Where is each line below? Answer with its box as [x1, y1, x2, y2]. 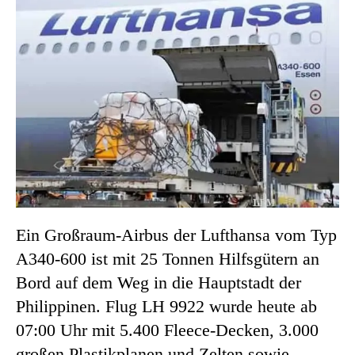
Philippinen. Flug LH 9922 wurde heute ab [16, 296, 317, 316]
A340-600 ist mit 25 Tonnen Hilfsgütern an [16, 248, 319, 269]
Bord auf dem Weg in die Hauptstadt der [16, 272, 301, 292]
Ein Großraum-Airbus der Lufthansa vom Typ [16, 224, 337, 245]
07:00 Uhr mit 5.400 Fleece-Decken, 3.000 [16, 319, 319, 340]
